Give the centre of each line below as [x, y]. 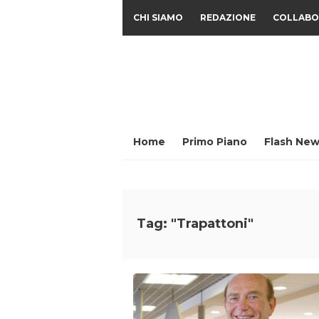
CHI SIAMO [158, 17]
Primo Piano [215, 142]
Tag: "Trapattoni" [195, 224]
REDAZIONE [228, 17]
